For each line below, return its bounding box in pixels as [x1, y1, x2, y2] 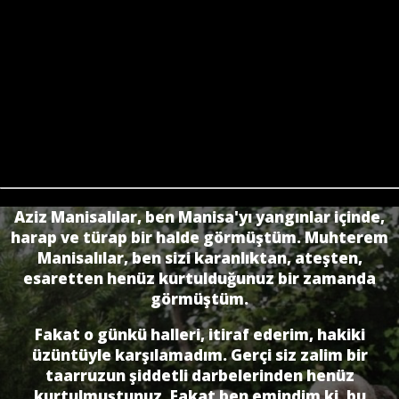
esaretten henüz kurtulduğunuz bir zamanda [23, 268, 376, 289]
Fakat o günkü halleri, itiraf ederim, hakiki [34, 324, 365, 346]
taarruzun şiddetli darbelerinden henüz [45, 365, 354, 387]
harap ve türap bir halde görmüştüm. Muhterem [11, 227, 388, 248]
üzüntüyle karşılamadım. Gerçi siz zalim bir [31, 345, 368, 366]
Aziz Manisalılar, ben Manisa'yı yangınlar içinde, [14, 207, 385, 228]
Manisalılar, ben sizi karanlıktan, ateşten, [37, 248, 362, 269]
